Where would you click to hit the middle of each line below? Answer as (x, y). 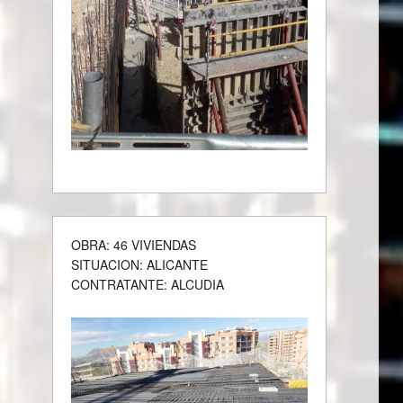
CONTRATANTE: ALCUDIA (148, 285)
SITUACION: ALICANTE (140, 265)
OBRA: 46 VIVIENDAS (134, 245)
